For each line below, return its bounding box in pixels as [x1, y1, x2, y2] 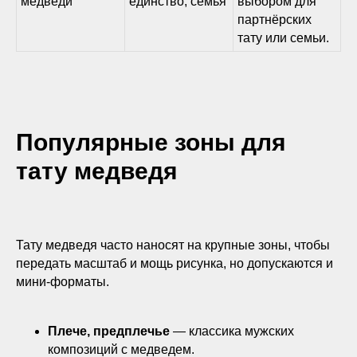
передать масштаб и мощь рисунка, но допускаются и [16, 257, 333, 270]
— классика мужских [170, 324, 294, 338]
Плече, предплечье [48, 324, 170, 338]
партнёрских [237, 13, 312, 26]
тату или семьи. [237, 31, 329, 45]
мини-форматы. [16, 275, 109, 288]
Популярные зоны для [16, 129, 286, 155]
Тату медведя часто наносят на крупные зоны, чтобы [16, 238, 330, 252]
